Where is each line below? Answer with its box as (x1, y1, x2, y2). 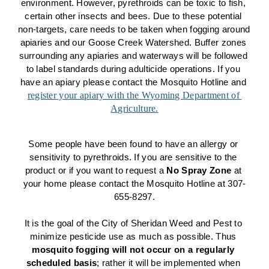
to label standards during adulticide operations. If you (26, 64, 241, 74)
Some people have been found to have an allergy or (28, 139, 238, 149)
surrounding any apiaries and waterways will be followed (19, 51, 248, 61)
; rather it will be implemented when (97, 258, 240, 268)
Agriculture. (110, 103, 159, 113)
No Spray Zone (166, 166, 232, 175)
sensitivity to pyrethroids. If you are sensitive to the (29, 153, 237, 162)
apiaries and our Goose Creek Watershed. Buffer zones (20, 38, 247, 47)
